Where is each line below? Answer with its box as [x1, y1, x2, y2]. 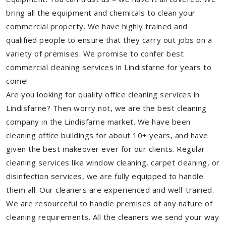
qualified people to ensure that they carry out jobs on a [6, 35, 212, 45]
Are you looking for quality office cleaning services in [6, 89, 200, 99]
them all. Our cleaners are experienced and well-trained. [6, 185, 214, 195]
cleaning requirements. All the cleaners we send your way [6, 212, 219, 222]
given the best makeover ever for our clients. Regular [6, 144, 205, 154]
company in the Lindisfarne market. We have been [6, 117, 191, 127]
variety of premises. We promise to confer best [6, 48, 184, 59]
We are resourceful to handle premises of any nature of [6, 198, 212, 208]
